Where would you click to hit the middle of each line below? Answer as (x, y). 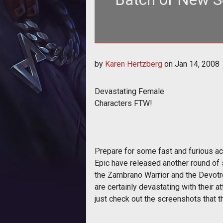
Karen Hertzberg (134, 64)
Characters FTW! (123, 103)
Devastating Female (129, 91)
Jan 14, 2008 (197, 64)
